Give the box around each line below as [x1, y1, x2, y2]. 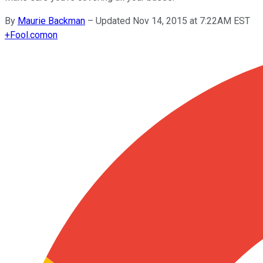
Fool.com [10, 29, 48, 41]
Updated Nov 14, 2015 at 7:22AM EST [96, 15, 250, 26]
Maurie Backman [18, 15, 85, 26]
